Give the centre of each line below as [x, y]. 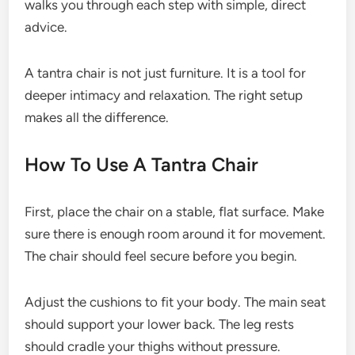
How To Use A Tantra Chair [142, 164]
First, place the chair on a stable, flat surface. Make [175, 212]
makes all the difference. [97, 117]
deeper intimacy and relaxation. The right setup [164, 95]
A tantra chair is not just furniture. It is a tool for [166, 73]
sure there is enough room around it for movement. [176, 234]
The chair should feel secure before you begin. [161, 256]
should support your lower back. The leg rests [160, 324]
